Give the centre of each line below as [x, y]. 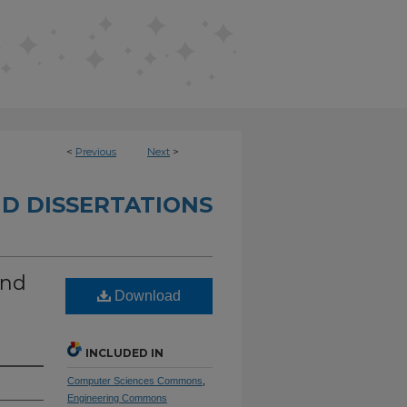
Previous [96, 152]
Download [146, 296]
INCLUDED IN [124, 353]
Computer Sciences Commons [135, 381]
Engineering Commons [117, 398]
